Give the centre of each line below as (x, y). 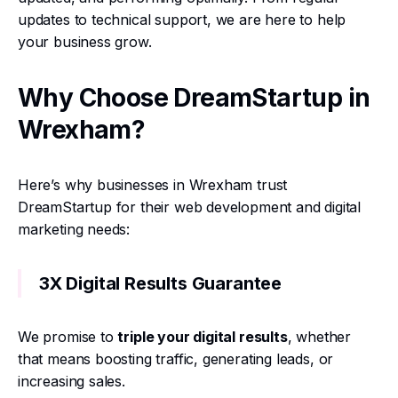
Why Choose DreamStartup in (194, 98)
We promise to (68, 337)
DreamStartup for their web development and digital (190, 207)
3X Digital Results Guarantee (160, 283)
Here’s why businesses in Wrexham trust (153, 185)
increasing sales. (72, 381)
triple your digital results (203, 337)
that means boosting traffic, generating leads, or (176, 359)
